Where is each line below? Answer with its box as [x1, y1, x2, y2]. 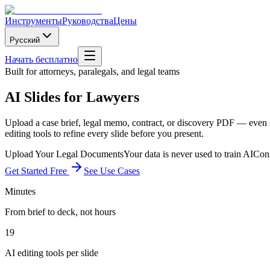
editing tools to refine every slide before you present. [5, 128, 204, 139]
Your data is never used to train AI [124, 148, 253, 159]
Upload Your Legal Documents [5, 148, 124, 159]
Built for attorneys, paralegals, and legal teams [5, 66, 180, 77]
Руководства [62, 16, 113, 26]
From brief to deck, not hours [5, 206, 116, 217]
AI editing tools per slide [5, 247, 98, 258]
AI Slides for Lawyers [5, 89, 139, 105]
